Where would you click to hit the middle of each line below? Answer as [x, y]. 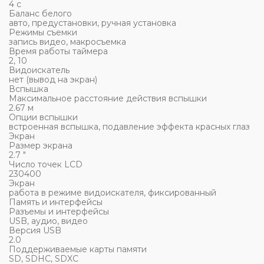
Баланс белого [40, 14]
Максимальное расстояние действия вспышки [108, 98]
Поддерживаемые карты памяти [78, 249]
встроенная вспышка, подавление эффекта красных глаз [129, 127]
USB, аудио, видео [48, 221]
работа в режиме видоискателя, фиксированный [113, 193]
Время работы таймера [58, 51]
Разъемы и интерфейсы [59, 212]
